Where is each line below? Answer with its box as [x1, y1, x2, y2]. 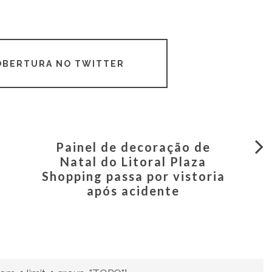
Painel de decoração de [56, 140, 211, 155]
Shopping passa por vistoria [41, 169, 225, 184]
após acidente [87, 183, 180, 199]
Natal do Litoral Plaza [60, 154, 206, 169]
